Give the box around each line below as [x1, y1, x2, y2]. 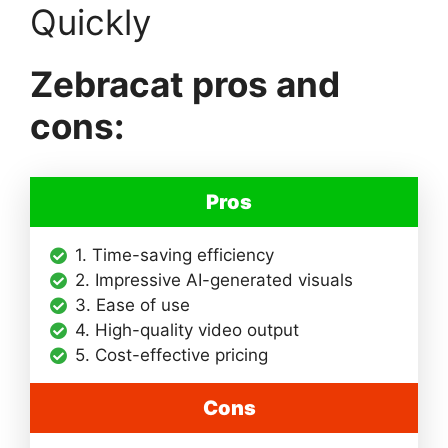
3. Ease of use [75, 295, 190, 316]
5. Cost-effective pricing [75, 345, 268, 366]
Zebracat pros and [30, 63, 340, 106]
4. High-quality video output [75, 320, 299, 341]
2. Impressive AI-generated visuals [75, 270, 353, 291]
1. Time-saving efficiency [75, 245, 274, 266]
